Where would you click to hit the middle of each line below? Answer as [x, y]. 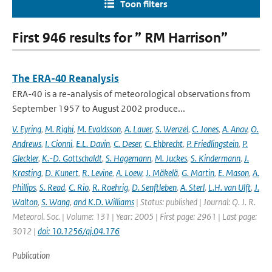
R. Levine [97, 173]
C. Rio [79, 187]
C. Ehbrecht [164, 144]
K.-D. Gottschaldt [72, 158]
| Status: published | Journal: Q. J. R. [195, 202]
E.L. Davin [93, 144]
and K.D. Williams [104, 202]
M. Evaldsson [99, 129]
